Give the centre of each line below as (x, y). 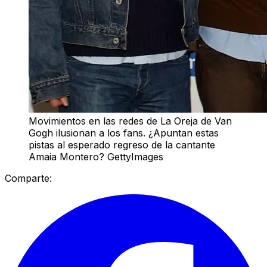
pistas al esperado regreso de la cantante (122, 145)
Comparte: (28, 178)
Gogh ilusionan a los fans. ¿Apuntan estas (124, 133)
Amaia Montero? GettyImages (96, 156)
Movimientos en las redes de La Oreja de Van (130, 121)
